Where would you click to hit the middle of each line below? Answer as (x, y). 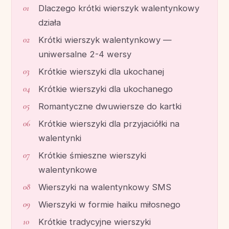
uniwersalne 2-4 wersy (85, 54)
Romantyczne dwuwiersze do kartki (110, 107)
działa (50, 23)
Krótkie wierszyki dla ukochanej (101, 72)
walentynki (60, 138)
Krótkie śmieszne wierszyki (92, 156)
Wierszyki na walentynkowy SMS (105, 187)
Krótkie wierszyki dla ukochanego (106, 89)
